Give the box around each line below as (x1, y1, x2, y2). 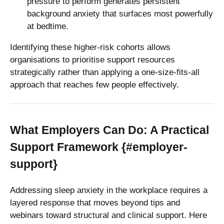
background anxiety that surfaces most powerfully (27, 8, 213, 18)
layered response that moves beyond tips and (10, 197, 180, 207)
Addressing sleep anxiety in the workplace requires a (10, 185, 207, 195)
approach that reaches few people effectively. (10, 79, 179, 89)
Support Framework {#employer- (10, 140, 187, 153)
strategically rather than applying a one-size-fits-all (10, 67, 199, 77)
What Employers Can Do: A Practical (10, 123, 209, 136)
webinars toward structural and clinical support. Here (10, 210, 207, 220)
